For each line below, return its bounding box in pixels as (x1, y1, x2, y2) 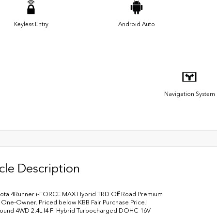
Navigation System (164, 91, 215, 98)
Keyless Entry (14, 21, 48, 28)
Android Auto (118, 21, 155, 28)
